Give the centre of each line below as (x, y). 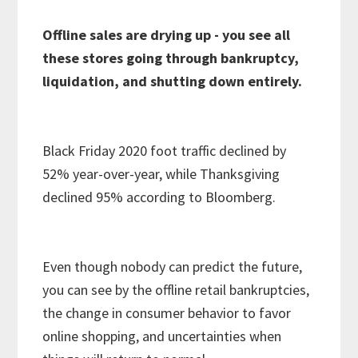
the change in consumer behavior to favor (167, 313)
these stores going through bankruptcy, (171, 58)
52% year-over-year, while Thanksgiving (161, 174)
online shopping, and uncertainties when (162, 336)
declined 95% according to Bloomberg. (159, 197)
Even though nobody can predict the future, (173, 267)
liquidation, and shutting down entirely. (173, 82)
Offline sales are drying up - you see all (167, 35)
